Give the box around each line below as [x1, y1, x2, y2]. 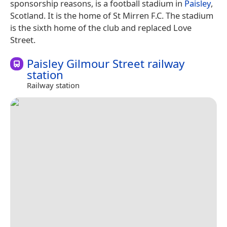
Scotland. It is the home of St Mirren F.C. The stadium [10, 9, 213, 21]
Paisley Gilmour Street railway [27, 55, 184, 71]
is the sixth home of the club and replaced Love [10, 21, 192, 33]
